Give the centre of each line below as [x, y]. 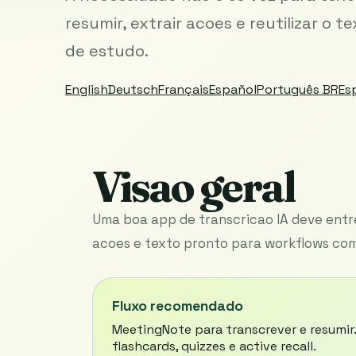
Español [233, 89]
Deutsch [133, 89]
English [87, 89]
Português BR [298, 89]
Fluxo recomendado [178, 306]
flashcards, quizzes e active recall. [214, 346]
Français [184, 89]
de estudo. [107, 50]
